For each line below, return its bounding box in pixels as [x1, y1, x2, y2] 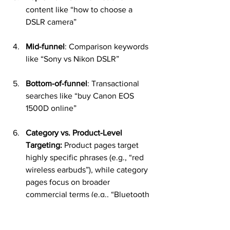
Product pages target [62, 141, 141, 149]
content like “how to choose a [26, 5, 135, 14]
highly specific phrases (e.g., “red [26, 153, 146, 162]
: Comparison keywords [65, 42, 150, 51]
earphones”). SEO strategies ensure [26, 202, 154, 211]
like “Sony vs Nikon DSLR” [26, 54, 119, 63]
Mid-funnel [26, 42, 65, 51]
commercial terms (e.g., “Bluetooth [26, 190, 151, 199]
